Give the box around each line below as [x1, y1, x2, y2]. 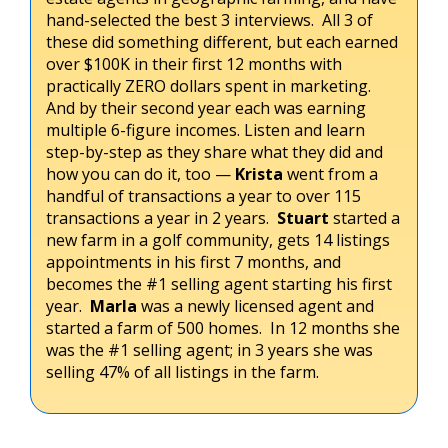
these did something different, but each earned [46, 30, 398, 53]
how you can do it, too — [46, 162, 235, 185]
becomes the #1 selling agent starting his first [46, 272, 392, 295]
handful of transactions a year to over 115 [46, 184, 361, 207]
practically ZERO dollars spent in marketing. [46, 74, 375, 97]
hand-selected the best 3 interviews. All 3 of [46, 8, 373, 31]
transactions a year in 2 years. [46, 206, 277, 229]
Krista [235, 162, 283, 185]
